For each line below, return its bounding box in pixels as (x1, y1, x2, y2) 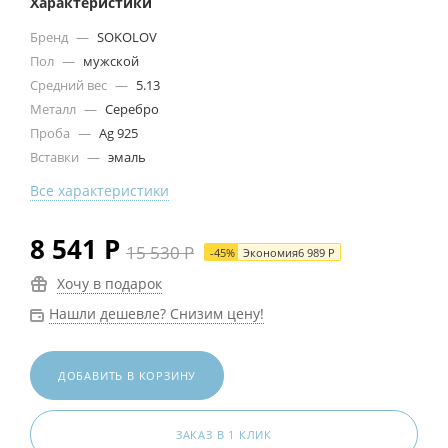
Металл (30, 100, 79, 119)
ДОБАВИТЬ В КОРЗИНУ (57, 368, 197, 384)
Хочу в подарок (57, 274, 162, 294)
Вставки (30, 148, 82, 167)
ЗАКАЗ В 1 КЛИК (175, 427, 273, 443)
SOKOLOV (94, 28, 157, 47)
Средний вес (30, 76, 110, 95)
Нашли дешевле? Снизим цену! (49, 304, 264, 324)
